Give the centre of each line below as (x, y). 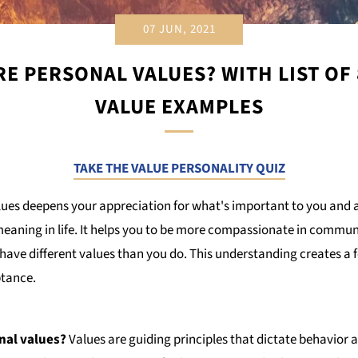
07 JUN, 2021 (179, 29)
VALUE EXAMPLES (179, 107)
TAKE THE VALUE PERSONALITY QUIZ (179, 169)
